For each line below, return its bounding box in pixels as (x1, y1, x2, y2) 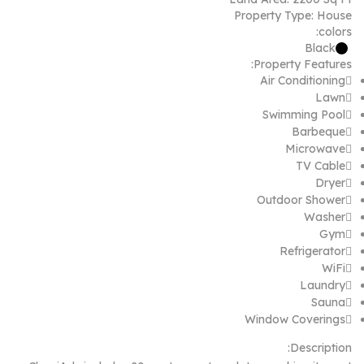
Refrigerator (279, 243, 345, 258)
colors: (318, 24, 352, 39)
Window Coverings (245, 311, 345, 327)
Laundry (300, 277, 345, 292)
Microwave (285, 141, 345, 156)
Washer (304, 209, 345, 224)
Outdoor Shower (257, 192, 345, 207)
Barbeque (292, 123, 345, 139)
